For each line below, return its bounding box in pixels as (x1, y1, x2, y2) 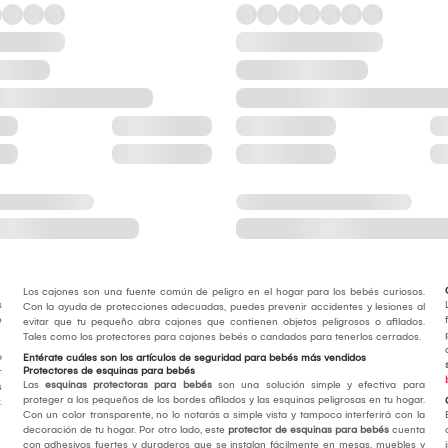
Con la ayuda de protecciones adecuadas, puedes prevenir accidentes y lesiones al (22, 301, 425, 314)
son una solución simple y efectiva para (211, 379, 425, 392)
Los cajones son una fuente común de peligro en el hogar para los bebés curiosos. (22, 286, 425, 299)
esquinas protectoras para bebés (44, 379, 212, 392)
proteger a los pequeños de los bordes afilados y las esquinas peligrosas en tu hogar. (22, 394, 425, 407)
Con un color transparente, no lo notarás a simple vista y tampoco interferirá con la (22, 409, 425, 422)
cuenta (388, 424, 425, 437)
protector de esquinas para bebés (227, 424, 389, 437)
